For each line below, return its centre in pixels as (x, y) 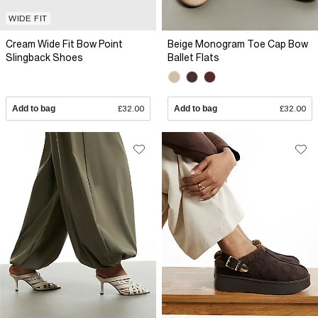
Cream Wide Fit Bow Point (64, 44)
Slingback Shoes (44, 57)
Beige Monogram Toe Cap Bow (238, 44)
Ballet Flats (193, 57)
